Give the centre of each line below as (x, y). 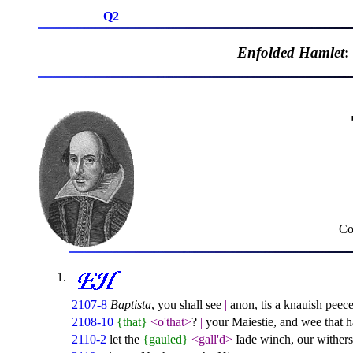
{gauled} (165, 340)
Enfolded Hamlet (291, 52)
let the (126, 340)
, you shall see (188, 305)
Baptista (131, 305)
